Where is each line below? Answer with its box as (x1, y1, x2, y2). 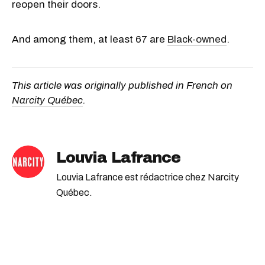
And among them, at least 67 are (12, 33, 167, 45)
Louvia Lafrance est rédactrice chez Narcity (56, 172, 239, 182)
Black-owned (167, 33, 227, 45)
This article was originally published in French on (12, 79, 232, 91)
